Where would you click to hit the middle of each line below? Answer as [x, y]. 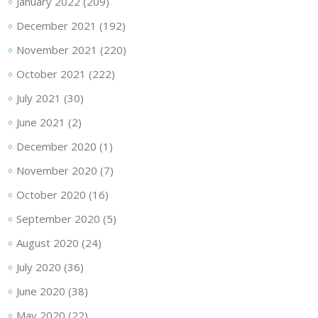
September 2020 [58, 218]
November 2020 [56, 170]
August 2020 [47, 242]
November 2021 [56, 49]
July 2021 [38, 98]
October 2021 [51, 73]
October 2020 [51, 194]
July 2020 [38, 267]
